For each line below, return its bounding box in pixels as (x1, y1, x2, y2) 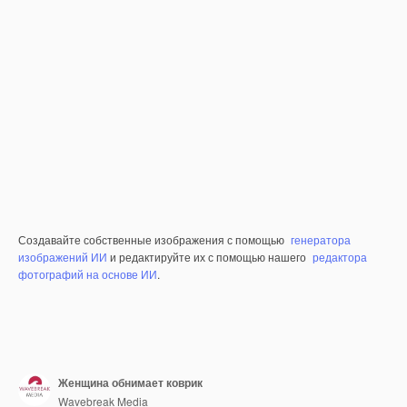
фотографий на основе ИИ (18, 266, 157, 282)
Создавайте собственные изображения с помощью (18, 232, 287, 247)
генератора (291, 232, 351, 247)
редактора (313, 249, 367, 264)
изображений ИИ (18, 249, 107, 264)
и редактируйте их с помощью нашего (107, 249, 309, 264)
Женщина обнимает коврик (58, 373, 203, 391)
